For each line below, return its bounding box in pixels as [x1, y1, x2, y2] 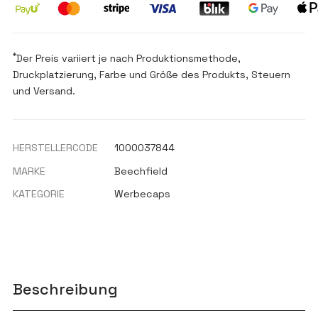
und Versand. [12, 84, 75, 98]
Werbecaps [114, 187, 171, 201]
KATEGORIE [12, 187, 65, 201]
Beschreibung [12, 280, 118, 300]
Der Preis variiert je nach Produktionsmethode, [16, 52, 241, 65]
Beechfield [114, 164, 168, 177]
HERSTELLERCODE [12, 141, 98, 154]
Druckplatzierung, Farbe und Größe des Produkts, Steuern [12, 68, 290, 82]
